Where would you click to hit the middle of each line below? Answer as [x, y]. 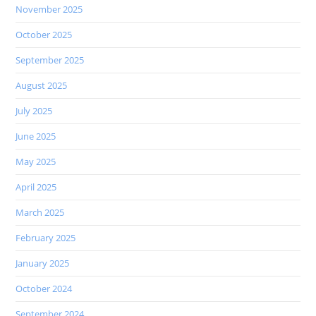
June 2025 [36, 136]
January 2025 [43, 263]
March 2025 [40, 213]
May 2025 [36, 162]
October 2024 [44, 289]
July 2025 [34, 111]
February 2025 [46, 238]
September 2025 [50, 60]
